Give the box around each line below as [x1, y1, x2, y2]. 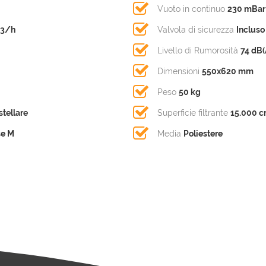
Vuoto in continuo [157, 4, 227, 14]
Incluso [236, 25, 265, 35]
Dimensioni [157, 66, 202, 77]
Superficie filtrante [157, 108, 230, 118]
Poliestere [183, 129, 223, 139]
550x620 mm [202, 66, 254, 77]
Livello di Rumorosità [157, 46, 240, 56]
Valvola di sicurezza [157, 25, 236, 35]
